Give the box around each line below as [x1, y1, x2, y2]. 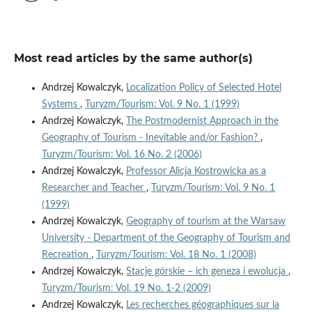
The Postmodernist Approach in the [125, 116, 279, 127]
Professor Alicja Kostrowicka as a [125, 166, 266, 177]
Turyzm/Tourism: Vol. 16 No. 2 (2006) [41, 150, 202, 160]
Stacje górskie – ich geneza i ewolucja [125, 267, 288, 277]
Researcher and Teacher [41, 183, 146, 194]
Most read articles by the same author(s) [13, 52, 253, 65]
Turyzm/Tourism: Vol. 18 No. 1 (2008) [95, 250, 256, 260]
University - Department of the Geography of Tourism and [41, 233, 290, 244]
